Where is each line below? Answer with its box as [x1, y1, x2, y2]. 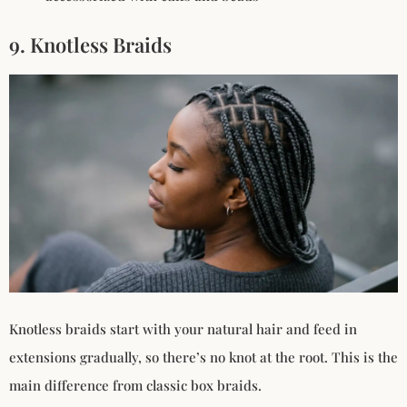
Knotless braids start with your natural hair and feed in [9, 319, 357, 338]
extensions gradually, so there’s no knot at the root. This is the [9, 347, 398, 366]
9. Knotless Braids [9, 30, 172, 58]
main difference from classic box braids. [9, 375, 262, 394]
